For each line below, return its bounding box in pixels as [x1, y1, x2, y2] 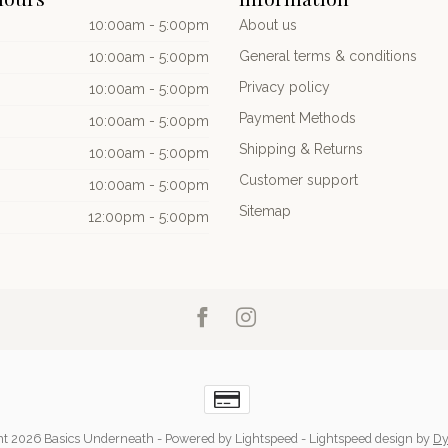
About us [239, 16, 297, 33]
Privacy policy [239, 78, 330, 95]
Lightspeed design [309, 430, 413, 446]
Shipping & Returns [239, 140, 363, 157]
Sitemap [239, 202, 291, 219]
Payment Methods [239, 109, 356, 126]
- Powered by [154, 430, 235, 446]
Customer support [239, 171, 358, 188]
